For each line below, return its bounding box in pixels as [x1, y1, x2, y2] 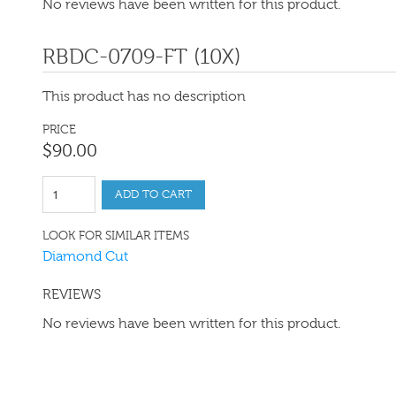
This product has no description [42, 88, 246, 103]
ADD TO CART [115, 187, 192, 201]
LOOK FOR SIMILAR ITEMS [42, 229, 189, 242]
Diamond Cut [42, 248, 128, 263]
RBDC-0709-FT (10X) [42, 45, 240, 68]
